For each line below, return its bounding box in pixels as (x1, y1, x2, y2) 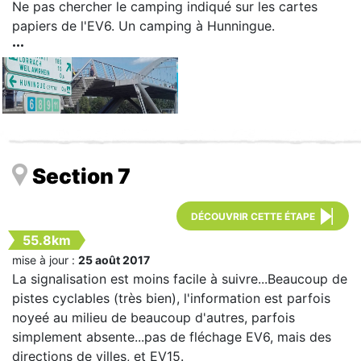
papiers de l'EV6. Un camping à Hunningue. (12, 17, 275, 34)
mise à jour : (12, 252, 78, 267)
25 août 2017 (78, 252, 150, 267)
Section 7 (32, 163, 131, 189)
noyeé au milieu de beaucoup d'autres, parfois (12, 309, 295, 326)
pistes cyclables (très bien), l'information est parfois (12, 289, 330, 306)
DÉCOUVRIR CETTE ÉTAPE (191, 210, 315, 222)
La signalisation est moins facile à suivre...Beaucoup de (12, 270, 347, 287)
